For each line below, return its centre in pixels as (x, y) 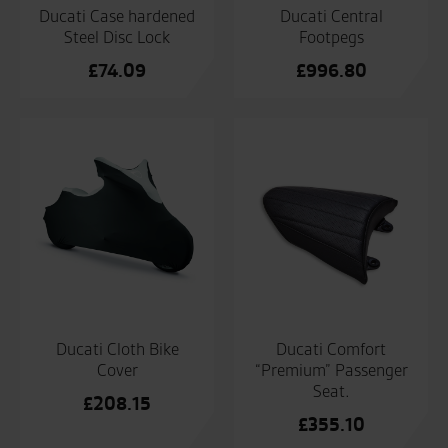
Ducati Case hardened (117, 16)
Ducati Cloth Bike (117, 349)
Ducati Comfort (331, 349)
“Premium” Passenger (331, 370)
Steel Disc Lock (117, 37)
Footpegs (331, 37)
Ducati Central (331, 16)
